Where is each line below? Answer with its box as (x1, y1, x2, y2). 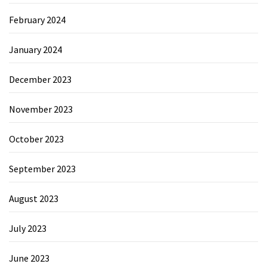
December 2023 (9, 73, 72, 85)
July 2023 (9, 222, 46, 234)
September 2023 (9, 162, 76, 175)
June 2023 (9, 252, 49, 264)
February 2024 (9, 13, 66, 26)
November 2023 (9, 103, 73, 115)
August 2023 (9, 192, 58, 204)
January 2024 (9, 43, 62, 55)
